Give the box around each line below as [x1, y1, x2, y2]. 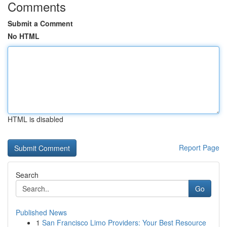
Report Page [179, 142, 219, 153]
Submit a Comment [8, 18, 73, 28]
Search [16, 170, 39, 180]
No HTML [8, 31, 40, 41]
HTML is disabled [8, 114, 63, 124]
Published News [16, 207, 67, 217]
